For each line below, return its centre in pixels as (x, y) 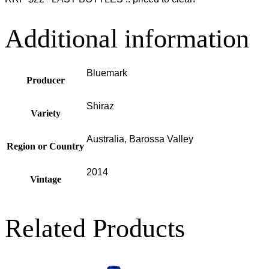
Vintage (45, 180)
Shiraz (100, 106)
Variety (45, 113)
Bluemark (107, 73)
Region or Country (45, 147)
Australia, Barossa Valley (140, 139)
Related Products (95, 229)
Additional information (127, 38)
